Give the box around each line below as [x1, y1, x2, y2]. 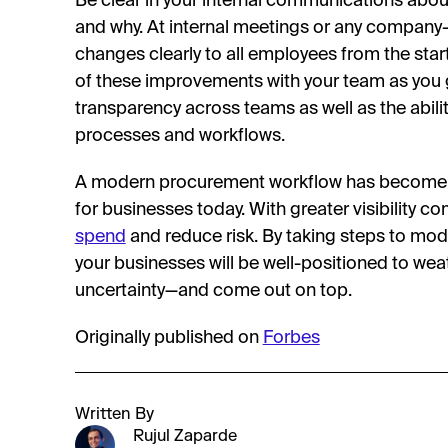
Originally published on [74, 329, 263, 347]
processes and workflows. [74, 127, 285, 145]
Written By [74, 404, 154, 423]
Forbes [262, 329, 320, 347]
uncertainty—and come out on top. [74, 282, 352, 300]
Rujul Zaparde [132, 426, 237, 445]
